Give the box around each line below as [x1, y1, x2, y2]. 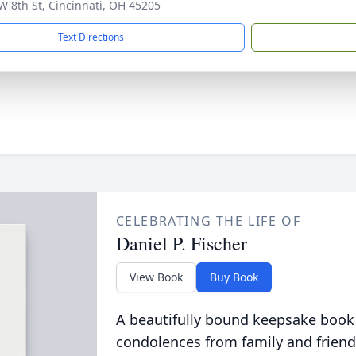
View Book [129, 269, 183, 284]
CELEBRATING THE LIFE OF [115, 212, 301, 230]
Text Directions [58, 30, 124, 44]
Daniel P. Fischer [115, 230, 247, 256]
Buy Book [209, 269, 258, 284]
